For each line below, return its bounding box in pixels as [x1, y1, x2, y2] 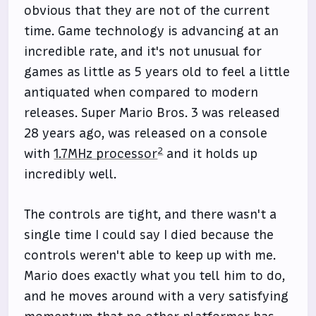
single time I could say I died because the [24, 226, 274, 243]
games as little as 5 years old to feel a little [24, 63, 291, 80]
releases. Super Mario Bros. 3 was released [24, 104, 281, 121]
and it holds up [163, 145, 258, 162]
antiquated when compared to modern [24, 84, 259, 101]
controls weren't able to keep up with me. [24, 247, 276, 264]
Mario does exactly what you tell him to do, [24, 267, 286, 284]
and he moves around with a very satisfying [24, 288, 289, 305]
